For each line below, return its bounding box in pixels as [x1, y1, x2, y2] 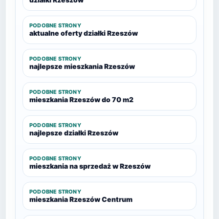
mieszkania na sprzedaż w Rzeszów [29, 162, 151, 170]
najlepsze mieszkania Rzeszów [29, 62, 135, 70]
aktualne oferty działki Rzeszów [29, 29, 138, 37]
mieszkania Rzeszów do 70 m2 [29, 95, 133, 104]
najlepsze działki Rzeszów [29, 129, 118, 137]
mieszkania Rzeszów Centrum [29, 195, 132, 203]
